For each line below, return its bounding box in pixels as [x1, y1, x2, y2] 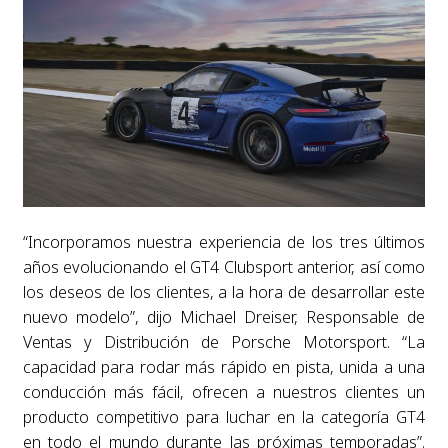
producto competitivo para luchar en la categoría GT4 [22, 405, 426, 428]
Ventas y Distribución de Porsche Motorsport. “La [22, 330, 426, 353]
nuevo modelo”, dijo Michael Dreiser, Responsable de [22, 305, 426, 328]
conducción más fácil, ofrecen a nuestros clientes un [22, 380, 426, 403]
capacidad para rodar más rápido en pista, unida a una [22, 355, 426, 378]
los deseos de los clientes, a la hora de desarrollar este [22, 280, 426, 303]
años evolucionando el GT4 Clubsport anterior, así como [22, 255, 426, 278]
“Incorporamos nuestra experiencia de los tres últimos [22, 230, 426, 253]
